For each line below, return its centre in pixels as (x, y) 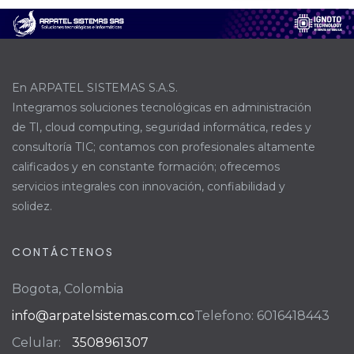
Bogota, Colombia (68, 288)
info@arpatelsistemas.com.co (103, 315)
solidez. (32, 206)
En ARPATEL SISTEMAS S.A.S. (95, 87)
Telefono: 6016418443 (262, 315)
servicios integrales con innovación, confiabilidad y (149, 186)
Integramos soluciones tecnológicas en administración (162, 107)
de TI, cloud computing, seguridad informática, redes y (162, 127)
